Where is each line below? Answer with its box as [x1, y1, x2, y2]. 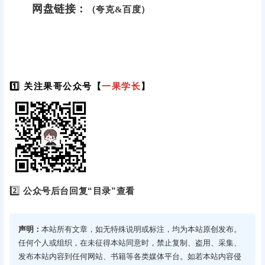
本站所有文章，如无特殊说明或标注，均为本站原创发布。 [41, 224, 241, 234]
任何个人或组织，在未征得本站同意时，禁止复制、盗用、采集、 [18, 238, 241, 247]
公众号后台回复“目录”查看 [23, 185, 135, 196]
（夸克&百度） [86, 5, 150, 15]
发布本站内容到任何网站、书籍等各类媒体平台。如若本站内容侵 [18, 251, 241, 261]
